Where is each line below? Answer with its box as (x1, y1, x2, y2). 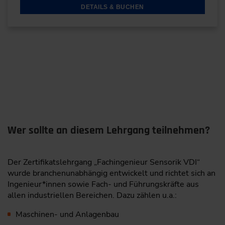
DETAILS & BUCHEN (81, 3, 144, 11)
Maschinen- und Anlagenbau (15, 208, 119, 220)
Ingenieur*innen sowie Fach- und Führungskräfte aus (8, 178, 199, 190)
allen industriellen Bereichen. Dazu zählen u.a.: (8, 189, 177, 201)
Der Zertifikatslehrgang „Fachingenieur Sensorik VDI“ (8, 156, 200, 168)
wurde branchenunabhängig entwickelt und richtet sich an (8, 167, 215, 179)
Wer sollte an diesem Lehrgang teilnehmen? (8, 123, 210, 138)
